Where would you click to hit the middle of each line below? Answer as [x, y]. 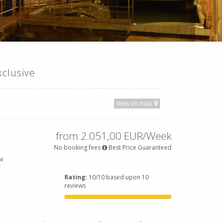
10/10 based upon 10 [118, 177]
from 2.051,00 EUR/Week [114, 136]
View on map [135, 104]
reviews [75, 186]
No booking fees [77, 148]
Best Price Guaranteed [139, 148]
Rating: [76, 177]
